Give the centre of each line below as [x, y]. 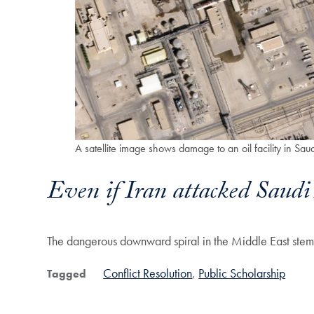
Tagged [67, 273]
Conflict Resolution [148, 273]
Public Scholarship [242, 273]
